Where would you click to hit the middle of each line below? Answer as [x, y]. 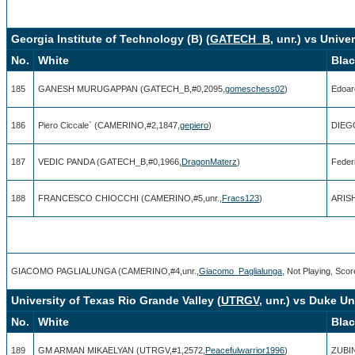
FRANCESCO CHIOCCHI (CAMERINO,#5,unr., [130, 198]
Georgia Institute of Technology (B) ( [111, 38]
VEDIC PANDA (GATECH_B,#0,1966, [110, 161]
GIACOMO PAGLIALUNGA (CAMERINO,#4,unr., [105, 271]
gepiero [194, 125]
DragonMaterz [209, 161]
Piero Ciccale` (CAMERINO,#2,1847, [109, 125]
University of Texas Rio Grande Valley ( [116, 300]
